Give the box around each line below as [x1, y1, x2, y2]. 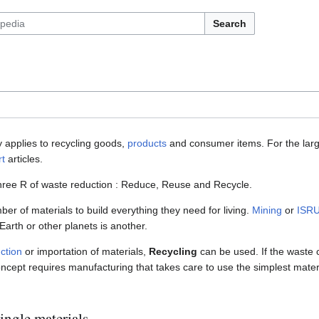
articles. [5, 153, 43, 165]
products [127, 137, 167, 150]
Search [213, 18, 246, 29]
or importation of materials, [22, 246, 149, 258]
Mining [252, 204, 282, 216]
